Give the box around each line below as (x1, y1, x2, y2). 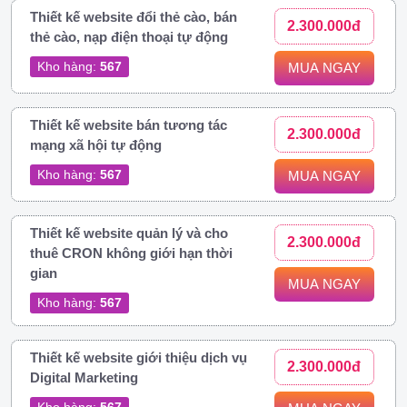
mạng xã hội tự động (30, 136, 162, 153)
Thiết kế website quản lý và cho (30, 224, 228, 241)
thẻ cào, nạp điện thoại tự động (30, 28, 228, 45)
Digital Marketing (30, 369, 138, 385)
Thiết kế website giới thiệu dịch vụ (30, 349, 247, 365)
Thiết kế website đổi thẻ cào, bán (30, 8, 237, 25)
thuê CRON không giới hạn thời (30, 244, 233, 261)
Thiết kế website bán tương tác (30, 116, 227, 133)
